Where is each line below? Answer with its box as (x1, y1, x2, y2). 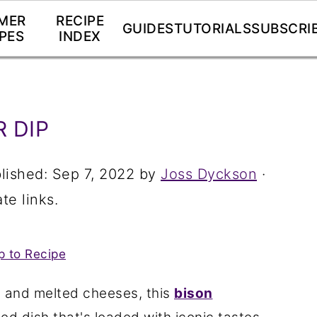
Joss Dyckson (161, 166, 257, 183)
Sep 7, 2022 (52, 166, 134, 183)
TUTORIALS (173, 21, 252, 37)
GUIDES (122, 21, 174, 37)
